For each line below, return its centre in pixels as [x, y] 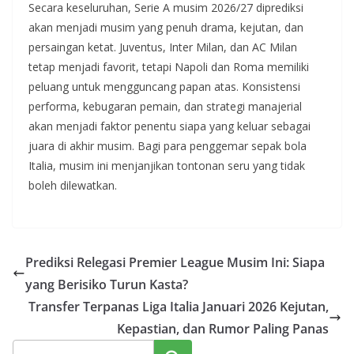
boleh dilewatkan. [73, 185]
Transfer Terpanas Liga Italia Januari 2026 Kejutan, [179, 307]
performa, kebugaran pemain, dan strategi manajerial [165, 106]
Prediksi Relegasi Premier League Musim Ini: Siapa [175, 262]
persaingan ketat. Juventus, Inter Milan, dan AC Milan [163, 47]
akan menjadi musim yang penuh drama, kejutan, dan [166, 27]
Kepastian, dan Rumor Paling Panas [223, 329]
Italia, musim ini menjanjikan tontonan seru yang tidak [167, 166]
